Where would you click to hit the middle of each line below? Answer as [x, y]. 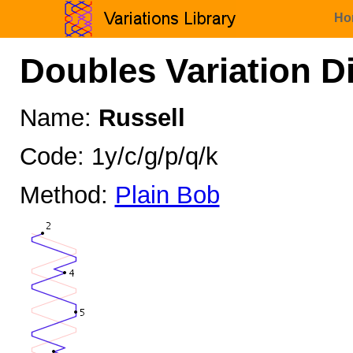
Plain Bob [167, 195]
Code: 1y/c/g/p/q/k [119, 157]
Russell [141, 118]
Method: [67, 195]
